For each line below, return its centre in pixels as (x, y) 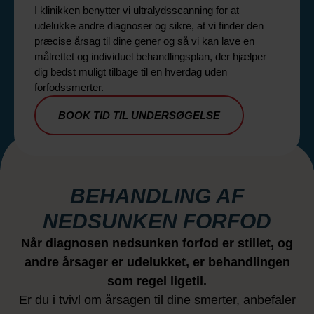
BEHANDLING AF (157, 196)
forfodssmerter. (69, 87)
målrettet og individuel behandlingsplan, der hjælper (150, 56)
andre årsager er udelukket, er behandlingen (157, 262)
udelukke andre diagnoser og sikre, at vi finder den (149, 25)
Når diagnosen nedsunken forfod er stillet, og (157, 243)
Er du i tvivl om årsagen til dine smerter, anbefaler (157, 300)
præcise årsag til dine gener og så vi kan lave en (144, 41)
